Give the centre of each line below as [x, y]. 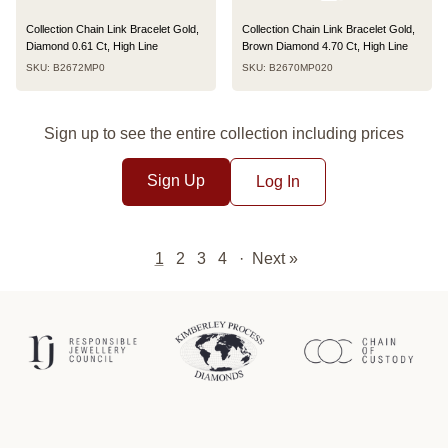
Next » [274, 258]
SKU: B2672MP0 [65, 67]
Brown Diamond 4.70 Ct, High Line [325, 45]
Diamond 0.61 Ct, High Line [92, 45]
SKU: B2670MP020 [287, 67]
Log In [278, 181]
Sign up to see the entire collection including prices [224, 133]
